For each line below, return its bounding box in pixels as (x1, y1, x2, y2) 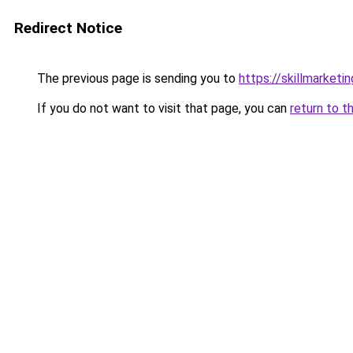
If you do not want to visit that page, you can (34, 101, 290, 116)
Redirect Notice (14, 19, 122, 37)
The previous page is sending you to (34, 71, 239, 86)
